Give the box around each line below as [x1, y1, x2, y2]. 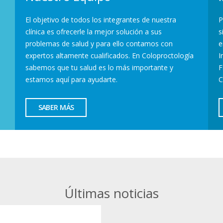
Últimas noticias [64, 184, 159, 202]
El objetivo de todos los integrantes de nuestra [25, 14, 177, 24]
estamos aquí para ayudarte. [25, 74, 118, 84]
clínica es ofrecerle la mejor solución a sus [25, 26, 162, 36]
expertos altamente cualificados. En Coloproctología [25, 50, 194, 60]
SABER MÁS [38, 103, 74, 112]
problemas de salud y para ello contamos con [25, 38, 173, 48]
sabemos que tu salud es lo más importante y [25, 62, 174, 72]
